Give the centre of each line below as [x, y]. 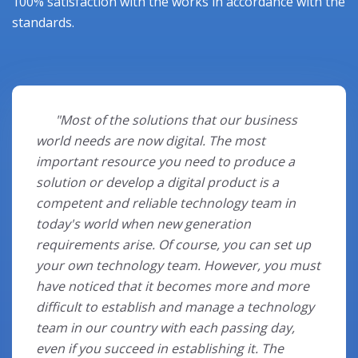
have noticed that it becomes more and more [173, 286]
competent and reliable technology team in [166, 203]
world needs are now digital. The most [151, 140]
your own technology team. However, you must [178, 265]
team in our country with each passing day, [165, 327]
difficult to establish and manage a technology [175, 306]
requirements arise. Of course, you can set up [173, 244]
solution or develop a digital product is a [157, 182]
